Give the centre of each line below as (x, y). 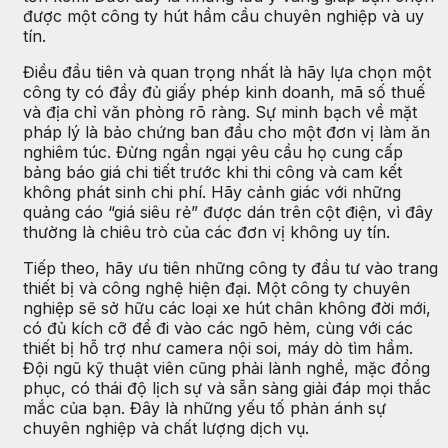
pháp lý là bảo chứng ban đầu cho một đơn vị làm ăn (226, 132)
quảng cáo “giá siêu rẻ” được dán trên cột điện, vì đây (228, 212)
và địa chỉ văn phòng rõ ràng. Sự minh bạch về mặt (220, 112)
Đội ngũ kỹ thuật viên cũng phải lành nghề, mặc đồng (226, 368)
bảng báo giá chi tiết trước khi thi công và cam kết (212, 172)
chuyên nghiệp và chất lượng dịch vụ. (166, 428)
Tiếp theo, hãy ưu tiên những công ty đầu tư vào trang (230, 268)
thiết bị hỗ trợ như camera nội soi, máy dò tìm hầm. (218, 348)
